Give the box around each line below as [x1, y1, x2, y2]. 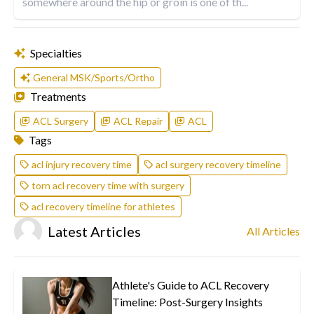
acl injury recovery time [32, 158, 132, 171]
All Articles [247, 224, 300, 238]
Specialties [28, 46, 82, 60]
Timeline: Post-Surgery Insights [112, 295, 263, 309]
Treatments [28, 90, 86, 104]
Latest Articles [48, 223, 141, 240]
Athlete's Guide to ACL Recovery [112, 278, 269, 292]
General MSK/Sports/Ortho [33, 71, 155, 84]
